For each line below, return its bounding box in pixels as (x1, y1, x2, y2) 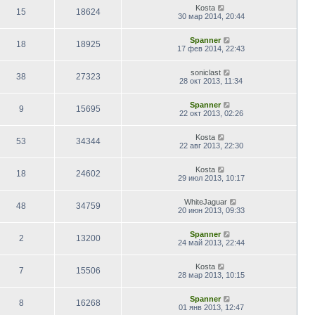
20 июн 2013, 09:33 (177, 205, 245, 214)
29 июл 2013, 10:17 (177, 173, 245, 182)
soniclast (190, 67, 221, 77)
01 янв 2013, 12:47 (178, 302, 244, 311)
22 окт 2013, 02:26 (179, 108, 243, 117)
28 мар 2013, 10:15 (177, 270, 245, 279)
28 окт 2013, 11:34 (179, 76, 243, 85)
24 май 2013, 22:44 (177, 238, 245, 247)
